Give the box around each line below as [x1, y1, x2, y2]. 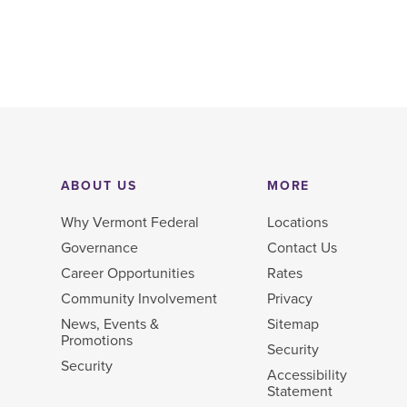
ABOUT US [60, 178, 137, 194]
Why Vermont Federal [60, 213, 199, 232]
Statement [267, 382, 333, 401]
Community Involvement [60, 289, 217, 308]
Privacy [267, 289, 313, 308]
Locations [267, 213, 329, 232]
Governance [60, 238, 138, 257]
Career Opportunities [60, 263, 194, 283]
